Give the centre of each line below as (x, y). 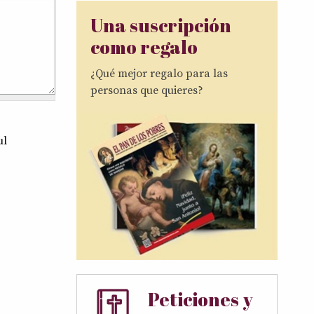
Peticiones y (200, 300)
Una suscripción (162, 25)
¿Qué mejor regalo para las (159, 73)
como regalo (145, 47)
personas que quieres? (146, 90)
